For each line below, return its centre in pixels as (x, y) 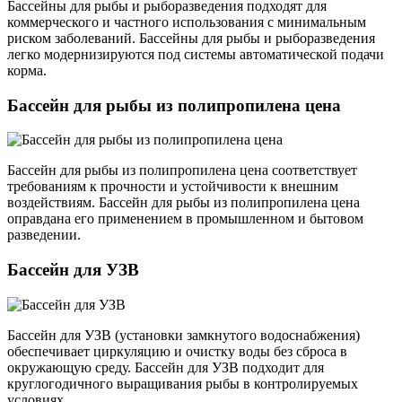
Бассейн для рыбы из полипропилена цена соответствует (182, 170)
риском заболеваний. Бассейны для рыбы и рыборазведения (191, 38)
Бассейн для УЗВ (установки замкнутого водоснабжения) (184, 335)
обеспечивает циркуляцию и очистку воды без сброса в (177, 351)
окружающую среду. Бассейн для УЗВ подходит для (166, 367)
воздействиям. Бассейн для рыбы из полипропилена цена (184, 203)
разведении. (44, 235)
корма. (27, 70)
